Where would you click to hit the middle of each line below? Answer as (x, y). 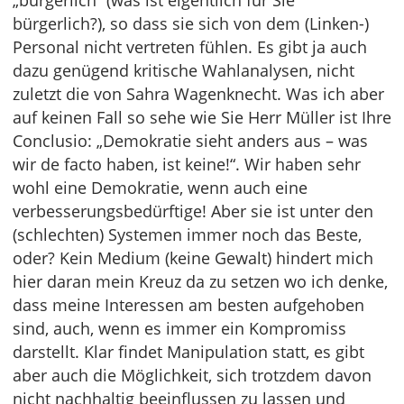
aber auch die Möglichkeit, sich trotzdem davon (192, 375)
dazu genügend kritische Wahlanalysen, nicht (184, 70)
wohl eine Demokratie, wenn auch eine (160, 188)
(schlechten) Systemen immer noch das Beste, (187, 234)
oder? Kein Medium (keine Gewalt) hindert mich (193, 258)
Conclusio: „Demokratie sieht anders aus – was (190, 141)
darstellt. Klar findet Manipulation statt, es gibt (188, 352)
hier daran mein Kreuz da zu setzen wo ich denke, (200, 281)
